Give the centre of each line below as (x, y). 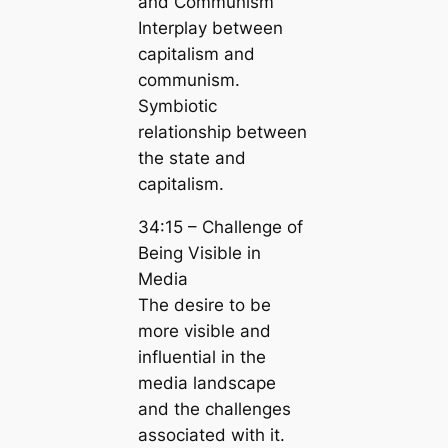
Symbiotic (177, 106)
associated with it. (211, 435)
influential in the (201, 357)
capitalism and (196, 54)
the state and (191, 158)
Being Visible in (199, 253)
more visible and (204, 331)
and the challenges (214, 409)
